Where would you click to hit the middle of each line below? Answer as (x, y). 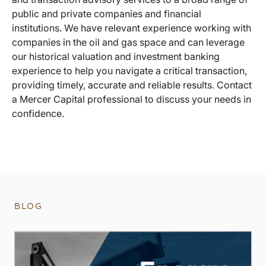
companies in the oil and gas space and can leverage (128, 42)
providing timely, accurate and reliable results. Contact (132, 85)
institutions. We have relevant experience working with (132, 28)
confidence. (38, 113)
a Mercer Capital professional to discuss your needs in (132, 99)
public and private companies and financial (107, 13)
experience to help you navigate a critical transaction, (129, 70)
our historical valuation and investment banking (116, 56)
